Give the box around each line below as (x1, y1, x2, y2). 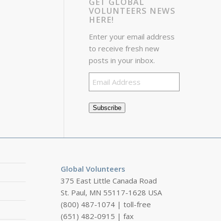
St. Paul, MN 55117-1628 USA (61, 187, 162, 197)
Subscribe (93, 104, 122, 111)
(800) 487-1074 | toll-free (61, 199, 151, 209)
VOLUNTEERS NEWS (89, 5, 176, 16)
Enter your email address (89, 31, 175, 41)
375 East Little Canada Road (61, 175, 157, 185)
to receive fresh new (89, 43, 160, 53)
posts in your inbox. (89, 55, 155, 65)
